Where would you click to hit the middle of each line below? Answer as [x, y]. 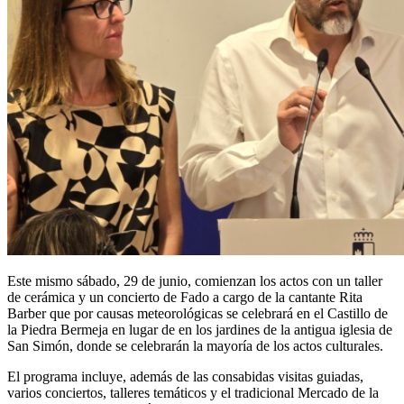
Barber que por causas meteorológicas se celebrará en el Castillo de [197, 313]
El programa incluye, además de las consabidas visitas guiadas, [185, 376]
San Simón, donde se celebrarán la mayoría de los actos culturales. [195, 345]
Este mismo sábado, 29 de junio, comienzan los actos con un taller [195, 280]
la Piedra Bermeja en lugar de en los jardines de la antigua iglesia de [200, 329]
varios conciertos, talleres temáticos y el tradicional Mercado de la [193, 392]
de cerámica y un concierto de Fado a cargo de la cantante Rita [185, 297]
